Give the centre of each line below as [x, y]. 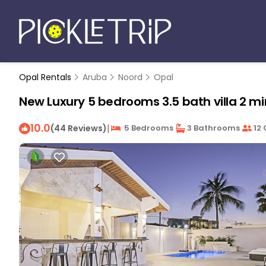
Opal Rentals [46, 77]
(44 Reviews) [79, 128]
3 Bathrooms [213, 128]
